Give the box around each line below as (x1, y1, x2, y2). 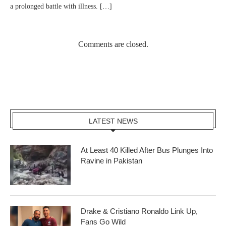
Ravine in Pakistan (81, 156, 142, 165)
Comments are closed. (78, 40, 148, 49)
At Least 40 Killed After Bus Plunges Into (81, 146, 213, 155)
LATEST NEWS (88, 117, 138, 126)
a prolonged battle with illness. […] (10, 3, 112, 11)
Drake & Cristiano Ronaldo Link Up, (81, 207, 198, 216)
